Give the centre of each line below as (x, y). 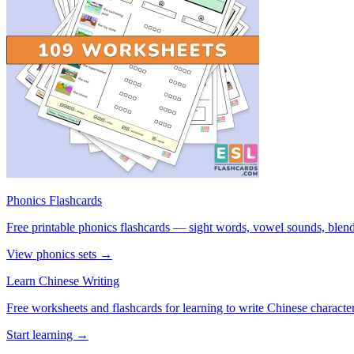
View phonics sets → (59, 254)
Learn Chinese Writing (63, 281)
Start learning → (47, 334)
